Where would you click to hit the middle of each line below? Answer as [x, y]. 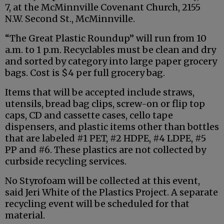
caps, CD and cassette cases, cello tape [89, 115]
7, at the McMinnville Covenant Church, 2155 [103, 7]
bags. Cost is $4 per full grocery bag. [85, 73]
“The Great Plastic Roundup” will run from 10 [106, 38]
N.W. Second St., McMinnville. [70, 19]
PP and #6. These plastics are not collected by [105, 150]
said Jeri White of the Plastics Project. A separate [111, 192]
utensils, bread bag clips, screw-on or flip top [105, 104]
